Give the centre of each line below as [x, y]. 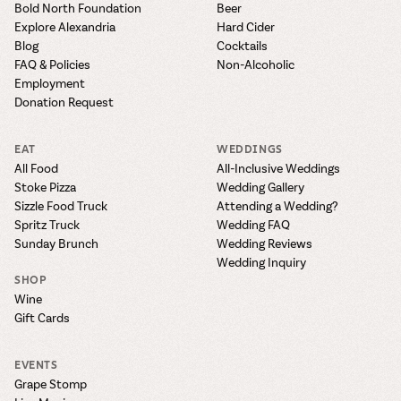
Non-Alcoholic [256, 64]
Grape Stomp [51, 383]
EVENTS [36, 364]
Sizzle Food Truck [61, 205]
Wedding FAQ [253, 224]
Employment [50, 82]
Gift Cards [42, 317]
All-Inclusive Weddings [278, 167]
